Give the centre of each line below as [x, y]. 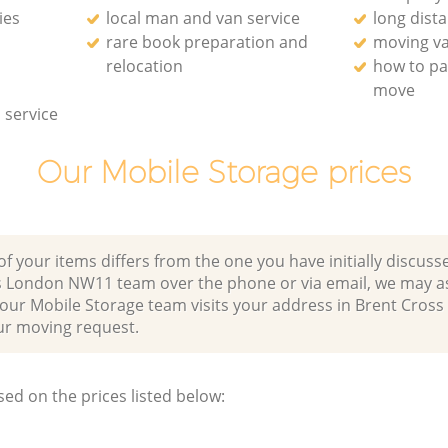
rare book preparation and [207, 41]
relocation [145, 65]
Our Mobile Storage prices [223, 172]
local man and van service [203, 17]
